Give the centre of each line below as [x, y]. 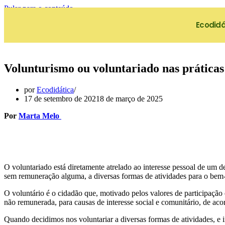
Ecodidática [55, 89]
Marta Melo [40, 116]
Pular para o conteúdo [39, 8]
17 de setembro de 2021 [62, 98]
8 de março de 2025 [131, 98]
